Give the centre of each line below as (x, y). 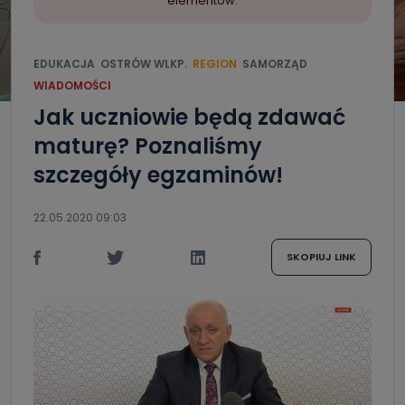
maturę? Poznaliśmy (148, 146)
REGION (215, 64)
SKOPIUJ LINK (321, 257)
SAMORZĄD (275, 64)
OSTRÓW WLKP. (144, 64)
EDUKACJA (64, 64)
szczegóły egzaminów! (158, 175)
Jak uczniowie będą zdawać (189, 117)
